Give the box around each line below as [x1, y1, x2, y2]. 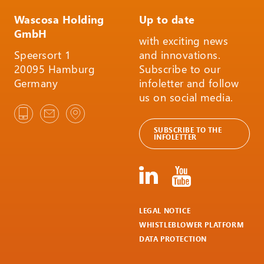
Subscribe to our [138, 61, 221, 76]
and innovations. [138, 47, 221, 62]
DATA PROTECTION [138, 235, 207, 243]
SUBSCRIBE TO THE [153, 125, 222, 134]
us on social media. [138, 89, 233, 104]
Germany [14, 75, 58, 90]
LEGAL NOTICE [138, 206, 191, 215]
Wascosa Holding [14, 11, 104, 27]
